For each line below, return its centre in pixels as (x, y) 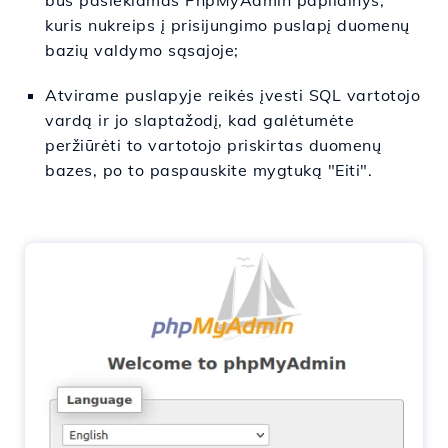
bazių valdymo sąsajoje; (142, 50)
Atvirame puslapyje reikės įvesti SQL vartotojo (232, 95)
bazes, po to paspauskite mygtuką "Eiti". (208, 170)
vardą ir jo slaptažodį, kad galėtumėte (199, 120)
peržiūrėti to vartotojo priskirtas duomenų (213, 145)
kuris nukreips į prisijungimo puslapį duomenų (227, 25)
